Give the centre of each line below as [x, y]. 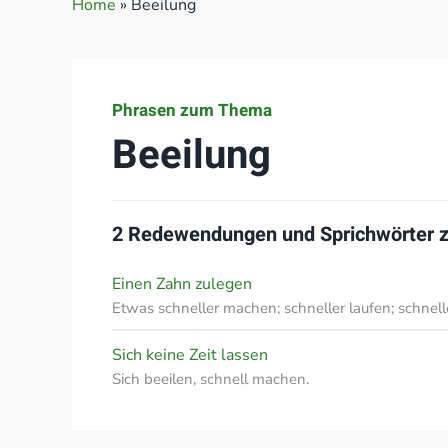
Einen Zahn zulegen [182, 284]
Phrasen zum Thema [192, 110]
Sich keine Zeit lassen [190, 355]
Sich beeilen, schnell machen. [210, 379]
